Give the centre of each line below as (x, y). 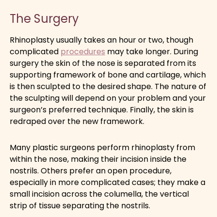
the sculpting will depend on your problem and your (108, 98)
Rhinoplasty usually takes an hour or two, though (101, 40)
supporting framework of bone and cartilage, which (108, 75)
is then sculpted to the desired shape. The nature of (108, 86)
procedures (83, 51)
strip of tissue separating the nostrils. (80, 205)
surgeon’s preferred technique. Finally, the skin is (102, 109)
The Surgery (44, 18)
